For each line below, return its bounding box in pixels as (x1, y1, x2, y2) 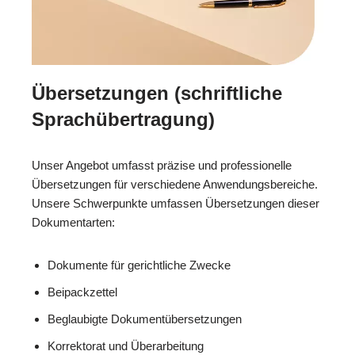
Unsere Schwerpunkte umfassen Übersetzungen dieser (32, 197, 319, 211)
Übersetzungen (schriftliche (32, 82, 282, 105)
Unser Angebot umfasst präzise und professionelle (32, 158, 292, 173)
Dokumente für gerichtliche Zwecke (48, 258, 231, 273)
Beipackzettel (48, 285, 117, 300)
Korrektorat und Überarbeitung (48, 339, 204, 353)
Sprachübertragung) (32, 109, 215, 131)
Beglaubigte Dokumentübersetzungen (48, 312, 242, 326)
